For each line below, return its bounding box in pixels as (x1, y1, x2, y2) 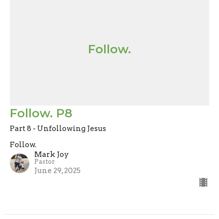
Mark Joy (34, 150, 69, 159)
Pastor (34, 157, 55, 165)
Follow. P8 (10, 106, 72, 120)
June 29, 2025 (34, 166, 81, 175)
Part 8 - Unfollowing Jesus (10, 124, 106, 133)
